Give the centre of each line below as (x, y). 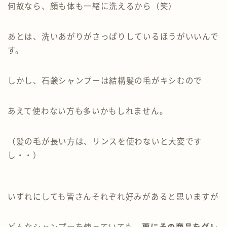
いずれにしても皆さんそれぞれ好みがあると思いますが (113, 197)
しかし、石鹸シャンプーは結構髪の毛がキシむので (105, 81)
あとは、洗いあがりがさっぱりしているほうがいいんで (113, 37)
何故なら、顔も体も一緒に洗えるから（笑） (92, 7)
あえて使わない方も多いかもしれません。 (88, 111)
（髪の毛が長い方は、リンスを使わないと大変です (105, 142)
